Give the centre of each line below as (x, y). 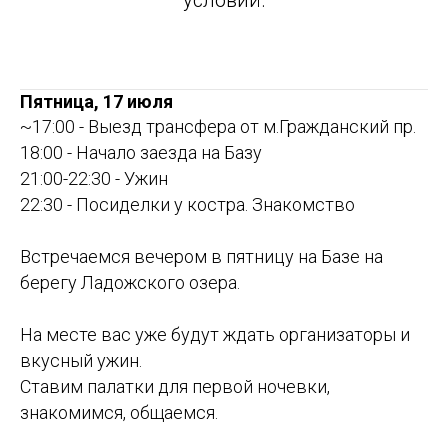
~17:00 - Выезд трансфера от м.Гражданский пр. (218, 127)
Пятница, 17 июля (96, 102)
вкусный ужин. (81, 361)
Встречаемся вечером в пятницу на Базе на (201, 257)
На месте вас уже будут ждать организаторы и (215, 335)
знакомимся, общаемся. (119, 413)
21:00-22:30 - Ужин (94, 179)
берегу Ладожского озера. (130, 283)
